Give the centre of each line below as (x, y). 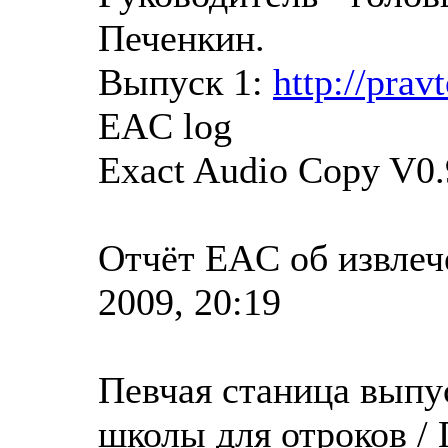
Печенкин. (181, 37)
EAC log (165, 125)
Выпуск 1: (185, 81)
